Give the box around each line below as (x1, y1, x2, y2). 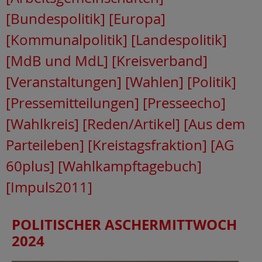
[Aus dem (184, 114, 245, 133)
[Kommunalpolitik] (6, 30, 127, 49)
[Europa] (109, 9, 166, 28)
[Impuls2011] (6, 177, 92, 196)
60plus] (6, 156, 54, 175)
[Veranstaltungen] (6, 72, 122, 91)
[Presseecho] (143, 93, 226, 112)
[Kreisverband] (112, 51, 208, 70)
